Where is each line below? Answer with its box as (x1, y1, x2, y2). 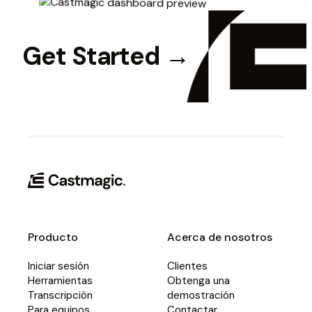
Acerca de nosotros (167, 229, 272, 244)
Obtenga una (167, 273, 230, 288)
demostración (167, 288, 235, 302)
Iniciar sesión (28, 258, 89, 273)
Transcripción (28, 288, 93, 302)
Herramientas (28, 273, 93, 288)
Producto (28, 229, 78, 244)
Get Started (22, 40, 166, 73)
